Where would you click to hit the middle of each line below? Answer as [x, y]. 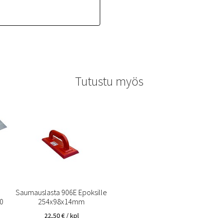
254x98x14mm [62, 201]
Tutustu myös [109, 81]
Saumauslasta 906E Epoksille [62, 192]
